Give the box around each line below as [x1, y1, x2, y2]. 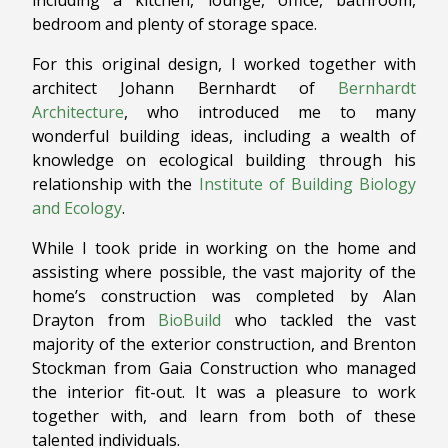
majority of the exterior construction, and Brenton [32, 333, 416, 355]
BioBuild [158, 309, 221, 331]
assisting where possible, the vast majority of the [32, 261, 416, 283]
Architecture [32, 101, 124, 123]
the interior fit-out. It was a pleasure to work [32, 381, 416, 403]
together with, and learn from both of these [32, 405, 416, 427]
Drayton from [32, 309, 158, 331]
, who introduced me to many [124, 101, 416, 123]
